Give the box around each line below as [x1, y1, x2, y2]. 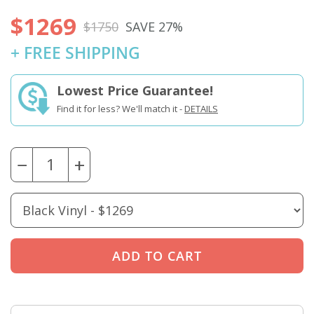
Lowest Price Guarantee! [57, 82, 213, 100]
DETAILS [184, 102, 218, 116]
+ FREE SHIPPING [11, 42, 140, 64]
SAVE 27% [125, 18, 183, 35]
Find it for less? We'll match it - [57, 102, 184, 116]
